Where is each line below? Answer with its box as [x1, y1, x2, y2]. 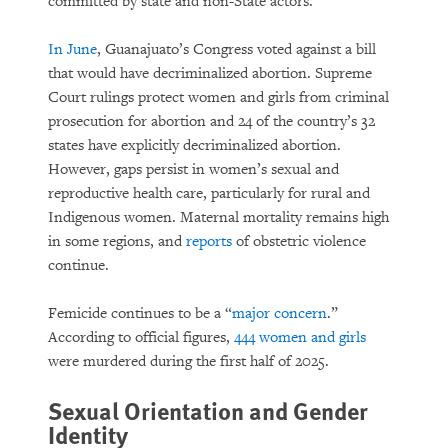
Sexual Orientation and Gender [48, 393, 368, 427]
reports [186, 232, 232, 251]
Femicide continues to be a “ [48, 304, 232, 323]
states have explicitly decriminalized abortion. [48, 136, 341, 155]
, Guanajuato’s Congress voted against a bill [97, 40, 376, 59]
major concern [232, 304, 327, 323]
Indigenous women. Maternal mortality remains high [48, 208, 389, 227]
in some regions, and [48, 232, 186, 251]
